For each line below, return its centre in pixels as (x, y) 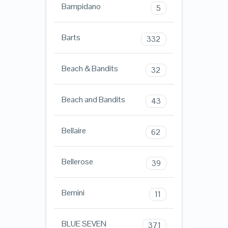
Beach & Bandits (90, 68)
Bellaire (74, 130)
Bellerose (77, 161)
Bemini (73, 192)
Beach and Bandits (93, 99)
